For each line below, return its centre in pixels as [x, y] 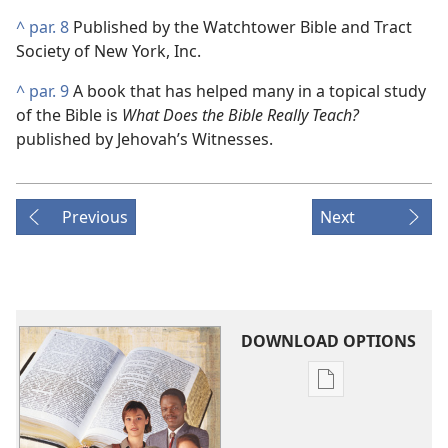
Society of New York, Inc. [108, 51]
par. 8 [49, 27]
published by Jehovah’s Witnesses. [144, 139]
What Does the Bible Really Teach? [240, 115]
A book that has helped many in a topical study [247, 91]
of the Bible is [69, 115]
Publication [367, 390]
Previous [95, 217]
